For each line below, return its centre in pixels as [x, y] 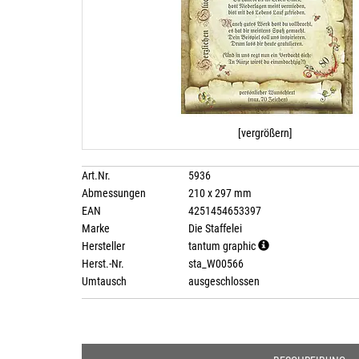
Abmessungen [114, 193]
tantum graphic [222, 246]
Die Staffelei [214, 228]
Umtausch [104, 281]
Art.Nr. [96, 175]
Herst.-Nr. [103, 264]
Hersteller [103, 246]
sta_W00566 [215, 264]
